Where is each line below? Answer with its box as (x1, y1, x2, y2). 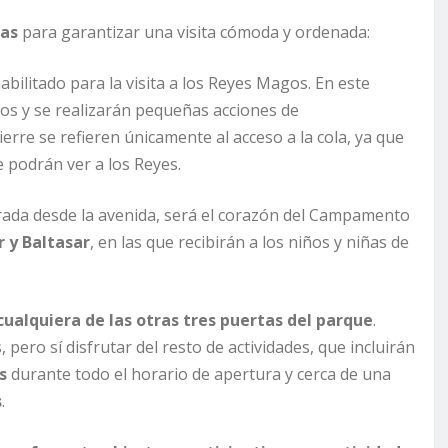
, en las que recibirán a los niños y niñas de (90, 231, 409, 254)
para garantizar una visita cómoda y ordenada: (18, 21, 370, 44)
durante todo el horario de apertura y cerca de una (7, 363, 391, 386)
